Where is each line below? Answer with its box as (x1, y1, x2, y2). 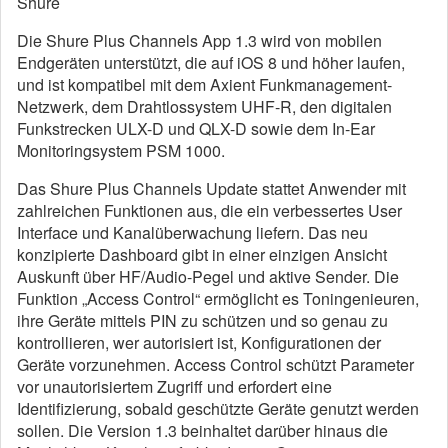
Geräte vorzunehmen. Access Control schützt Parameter (17, 353, 414, 377)
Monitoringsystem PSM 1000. (17, 139, 225, 163)
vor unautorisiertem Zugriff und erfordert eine (17, 375, 332, 399)
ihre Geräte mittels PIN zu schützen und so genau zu (17, 309, 388, 333)
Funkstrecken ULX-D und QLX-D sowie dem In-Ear (17, 117, 375, 141)
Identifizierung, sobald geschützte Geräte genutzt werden (17, 397, 419, 421)
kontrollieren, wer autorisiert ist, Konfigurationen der (17, 331, 381, 355)
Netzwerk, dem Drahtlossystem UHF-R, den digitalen (17, 95, 392, 119)
